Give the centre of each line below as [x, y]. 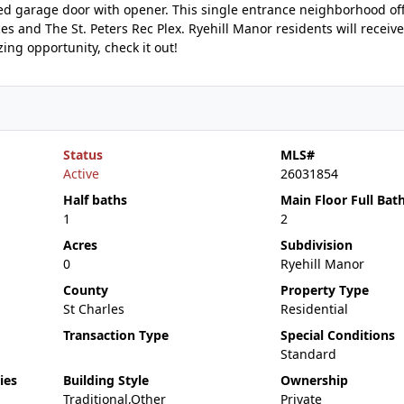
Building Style [106, 380]
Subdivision [316, 245]
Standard [308, 354]
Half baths [95, 200]
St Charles [93, 309]
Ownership [314, 380]
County [85, 290]
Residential [314, 309]
